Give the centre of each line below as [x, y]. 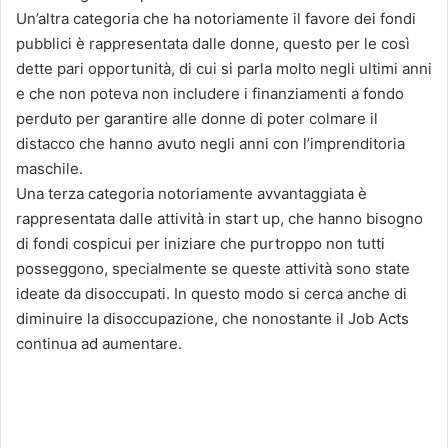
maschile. [49, 168]
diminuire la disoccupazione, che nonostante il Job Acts [212, 318]
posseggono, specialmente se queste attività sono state [213, 268]
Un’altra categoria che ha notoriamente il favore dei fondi [216, 18]
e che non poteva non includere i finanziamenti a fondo [210, 93]
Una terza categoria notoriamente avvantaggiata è [191, 193]
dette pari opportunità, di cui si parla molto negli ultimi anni [224, 68]
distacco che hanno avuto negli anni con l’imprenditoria [210, 143]
